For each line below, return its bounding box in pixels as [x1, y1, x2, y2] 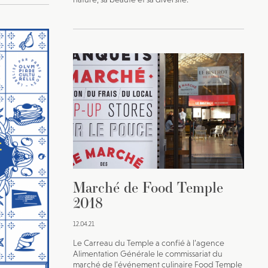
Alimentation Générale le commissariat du [73, 249, 223, 259]
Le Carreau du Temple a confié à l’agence [73, 238, 224, 248]
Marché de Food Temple [73, 177, 223, 198]
